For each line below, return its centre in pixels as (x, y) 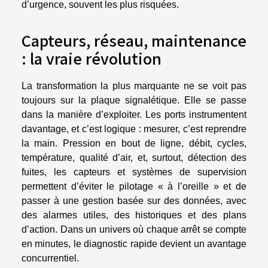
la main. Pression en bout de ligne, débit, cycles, (134, 143)
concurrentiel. (50, 258)
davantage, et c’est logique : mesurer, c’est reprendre (134, 129)
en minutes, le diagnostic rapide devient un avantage (134, 243)
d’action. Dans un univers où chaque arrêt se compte (134, 229)
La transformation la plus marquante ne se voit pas (134, 86)
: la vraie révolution (92, 58)
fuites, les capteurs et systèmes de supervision (134, 172)
